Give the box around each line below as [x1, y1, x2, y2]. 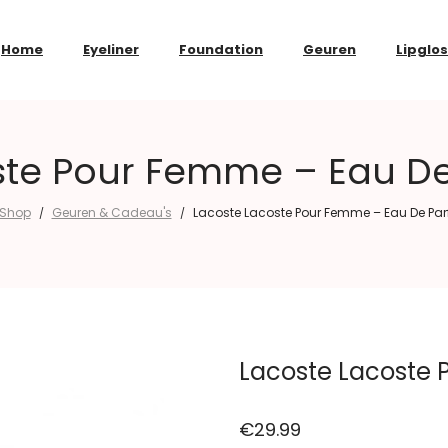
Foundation [179, 40, 263, 59]
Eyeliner [83, 40, 139, 59]
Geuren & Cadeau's [51, 204, 172, 221]
